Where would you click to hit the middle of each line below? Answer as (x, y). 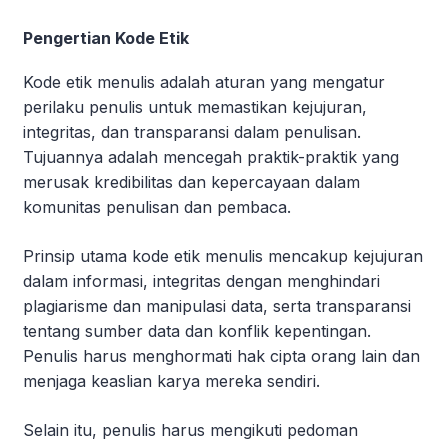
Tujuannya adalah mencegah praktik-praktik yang (211, 156)
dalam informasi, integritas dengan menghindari (201, 280)
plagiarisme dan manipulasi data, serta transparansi (217, 305)
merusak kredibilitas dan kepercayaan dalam (191, 181)
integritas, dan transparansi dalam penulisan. (192, 131)
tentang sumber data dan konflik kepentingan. (197, 330)
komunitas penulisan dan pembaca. (157, 206)
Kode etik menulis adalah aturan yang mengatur (204, 81)
